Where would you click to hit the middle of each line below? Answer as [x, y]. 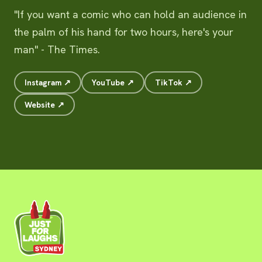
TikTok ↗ [173, 82]
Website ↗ [44, 105]
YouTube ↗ [113, 82]
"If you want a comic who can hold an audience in [130, 14]
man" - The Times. [57, 49]
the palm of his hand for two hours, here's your [124, 32]
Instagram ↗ [48, 82]
